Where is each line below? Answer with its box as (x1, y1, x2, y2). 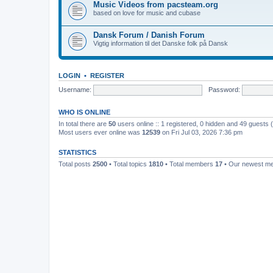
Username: (58, 85, 91, 93)
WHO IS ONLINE (58, 108, 110, 116)
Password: (208, 85, 240, 93)
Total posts (58, 160, 93, 168)
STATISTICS (58, 149, 96, 156)
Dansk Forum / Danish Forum (93, 30, 205, 40)
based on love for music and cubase (93, 9, 200, 16)
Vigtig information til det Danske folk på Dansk (93, 40, 228, 47)
